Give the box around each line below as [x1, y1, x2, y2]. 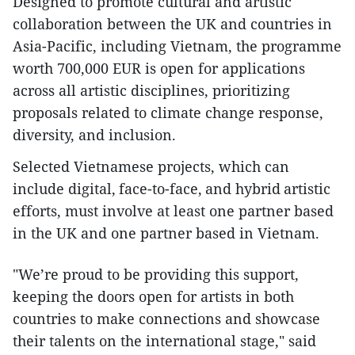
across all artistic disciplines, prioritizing [13, 81, 290, 100]
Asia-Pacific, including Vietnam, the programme [13, 36, 342, 55]
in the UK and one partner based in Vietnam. [13, 223, 319, 242]
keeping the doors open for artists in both [13, 287, 294, 306]
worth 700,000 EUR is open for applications [13, 59, 305, 78]
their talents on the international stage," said [13, 331, 316, 350]
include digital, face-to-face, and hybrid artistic [13, 179, 330, 198]
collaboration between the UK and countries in [13, 14, 332, 33]
